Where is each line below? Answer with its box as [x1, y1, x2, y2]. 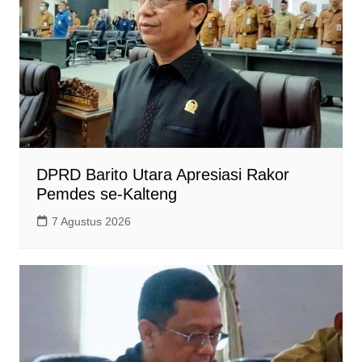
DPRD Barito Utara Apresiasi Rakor [36, 165, 289, 183]
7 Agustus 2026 [51, 214, 131, 228]
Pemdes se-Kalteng [36, 184, 177, 203]
